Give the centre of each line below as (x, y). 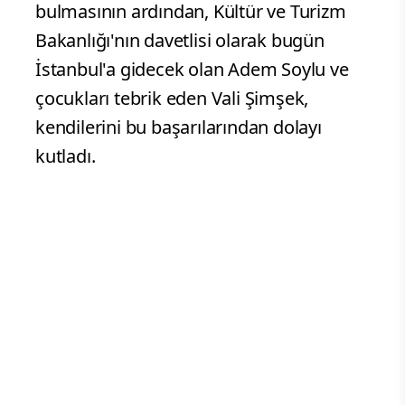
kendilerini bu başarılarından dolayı (179, 127)
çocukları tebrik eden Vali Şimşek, (172, 99)
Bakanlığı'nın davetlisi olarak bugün (180, 41)
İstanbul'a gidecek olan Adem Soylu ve (192, 70)
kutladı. (66, 156)
